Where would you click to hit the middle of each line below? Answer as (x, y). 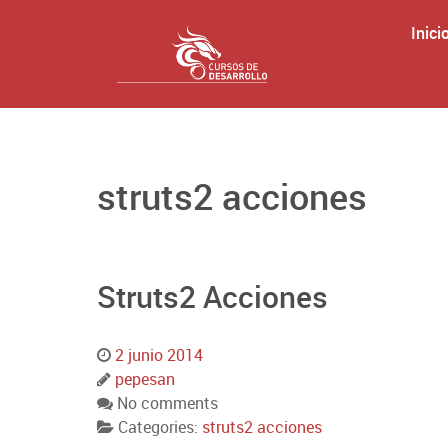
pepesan (145, 379)
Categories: (160, 427)
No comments (167, 403)
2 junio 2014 (159, 355)
